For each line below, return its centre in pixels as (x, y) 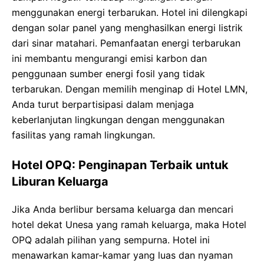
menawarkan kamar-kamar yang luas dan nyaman (122, 255)
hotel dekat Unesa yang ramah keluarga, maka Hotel (129, 225)
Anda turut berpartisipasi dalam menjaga (103, 104)
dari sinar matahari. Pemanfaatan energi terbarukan (126, 43)
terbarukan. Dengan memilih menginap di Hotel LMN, (130, 89)
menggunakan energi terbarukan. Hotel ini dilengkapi (130, 12)
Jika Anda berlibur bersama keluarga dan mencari (123, 209)
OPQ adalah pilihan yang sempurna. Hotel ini (111, 240)
